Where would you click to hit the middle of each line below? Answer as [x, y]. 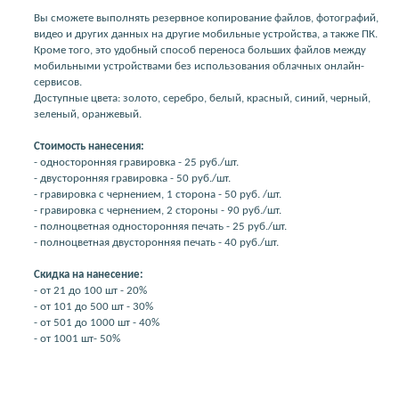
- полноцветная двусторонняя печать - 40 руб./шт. [156, 242]
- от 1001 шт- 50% [77, 338]
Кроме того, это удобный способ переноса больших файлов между [200, 50]
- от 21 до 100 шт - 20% [90, 290]
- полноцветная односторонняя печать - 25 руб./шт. [160, 226]
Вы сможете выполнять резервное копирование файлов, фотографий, [206, 18]
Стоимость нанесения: [89, 146]
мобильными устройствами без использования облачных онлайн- [199, 66]
